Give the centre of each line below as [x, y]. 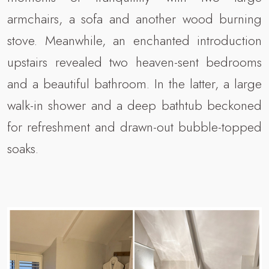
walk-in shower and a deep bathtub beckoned [134, 105]
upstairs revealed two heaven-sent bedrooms [134, 62]
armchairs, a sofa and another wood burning [134, 18]
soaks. [23, 148]
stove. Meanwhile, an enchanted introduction [134, 40]
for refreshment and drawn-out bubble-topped [134, 126]
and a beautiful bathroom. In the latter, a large [134, 83]
